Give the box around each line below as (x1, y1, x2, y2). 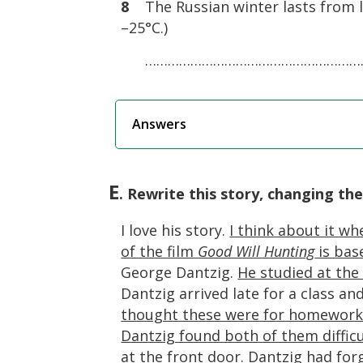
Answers (132, 115, 187, 133)
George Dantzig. (121, 263, 238, 282)
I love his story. (121, 220, 230, 240)
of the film (121, 241, 199, 261)
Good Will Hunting (198, 241, 315, 261)
